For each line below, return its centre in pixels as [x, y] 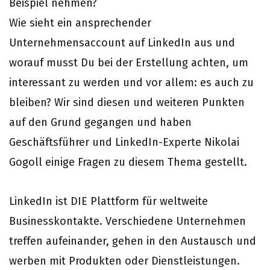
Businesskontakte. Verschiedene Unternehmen [127, 221]
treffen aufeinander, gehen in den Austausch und [133, 241]
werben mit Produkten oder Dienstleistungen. [124, 261]
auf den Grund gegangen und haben [100, 122]
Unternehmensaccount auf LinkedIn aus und [122, 43]
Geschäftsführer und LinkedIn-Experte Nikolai [124, 142]
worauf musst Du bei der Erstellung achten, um [129, 63]
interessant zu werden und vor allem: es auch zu [131, 83]
